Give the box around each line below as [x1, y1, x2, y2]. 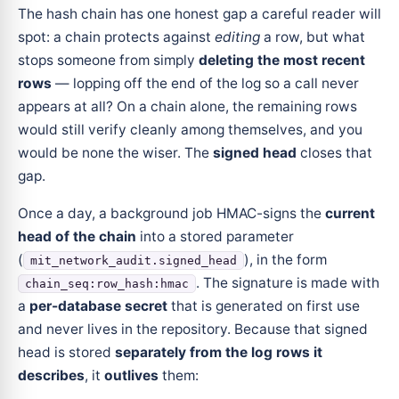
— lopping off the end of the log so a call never [52, 74, 359, 92]
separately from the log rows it [115, 343, 322, 361]
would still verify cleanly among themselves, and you [18, 120, 362, 138]
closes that [297, 143, 372, 161]
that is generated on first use [167, 297, 360, 314]
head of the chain [18, 227, 136, 245]
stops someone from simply [18, 51, 199, 69]
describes [18, 366, 85, 384]
